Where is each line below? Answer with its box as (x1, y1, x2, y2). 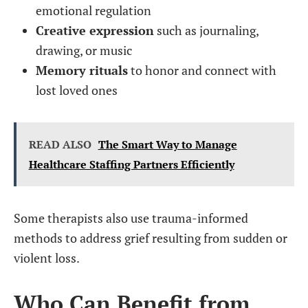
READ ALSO (28, 137, 91, 153)
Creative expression (36, 22, 154, 38)
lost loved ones (36, 82, 118, 98)
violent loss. (14, 250, 80, 266)
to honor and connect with (128, 62, 276, 78)
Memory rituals (36, 62, 128, 78)
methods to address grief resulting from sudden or (14, 230, 287, 246)
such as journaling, (154, 22, 258, 38)
